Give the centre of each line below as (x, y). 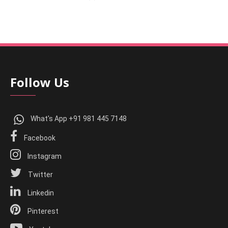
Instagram (44, 156)
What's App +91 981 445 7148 (78, 119)
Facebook (39, 138)
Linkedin (40, 193)
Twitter (40, 174)
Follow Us (40, 82)
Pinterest (42, 211)
